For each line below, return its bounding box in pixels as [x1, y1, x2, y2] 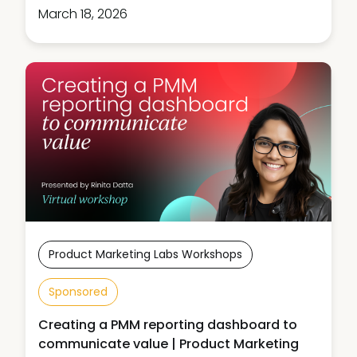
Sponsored [49, 284, 108, 300]
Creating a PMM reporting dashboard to [38, 316, 297, 334]
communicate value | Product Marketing [38, 335, 299, 353]
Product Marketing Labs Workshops [49, 246, 242, 262]
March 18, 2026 [38, 4, 127, 23]
